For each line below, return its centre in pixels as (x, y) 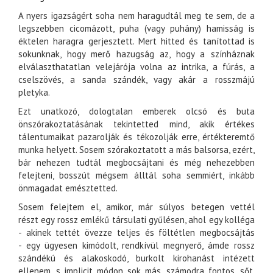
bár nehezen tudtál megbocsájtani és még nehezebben (136, 163)
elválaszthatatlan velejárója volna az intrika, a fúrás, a (136, 67)
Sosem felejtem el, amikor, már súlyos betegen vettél (136, 207)
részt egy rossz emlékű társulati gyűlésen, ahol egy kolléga (136, 220)
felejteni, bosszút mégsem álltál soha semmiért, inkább (136, 175)
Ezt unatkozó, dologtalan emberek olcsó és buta (136, 112)
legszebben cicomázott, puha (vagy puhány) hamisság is (136, 29)
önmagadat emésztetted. (68, 188)
